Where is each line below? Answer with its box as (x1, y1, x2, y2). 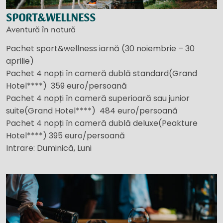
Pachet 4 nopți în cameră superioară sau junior (6, 93, 190, 105)
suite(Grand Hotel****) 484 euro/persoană (6, 105, 178, 117)
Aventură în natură (6, 24, 76, 35)
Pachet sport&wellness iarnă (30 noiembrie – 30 (6, 43, 195, 55)
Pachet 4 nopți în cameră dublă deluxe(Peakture (6, 117, 198, 129)
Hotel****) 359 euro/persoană (6, 80, 127, 92)
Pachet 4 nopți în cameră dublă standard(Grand (6, 68, 197, 80)
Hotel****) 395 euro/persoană (6, 130, 125, 142)
